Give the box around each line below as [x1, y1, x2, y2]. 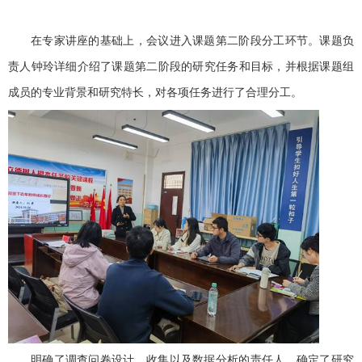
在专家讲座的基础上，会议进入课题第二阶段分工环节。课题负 [31, 35, 354, 48]
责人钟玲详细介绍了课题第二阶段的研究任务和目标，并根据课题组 [8, 61, 354, 74]
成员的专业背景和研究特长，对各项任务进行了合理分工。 [8, 86, 302, 99]
